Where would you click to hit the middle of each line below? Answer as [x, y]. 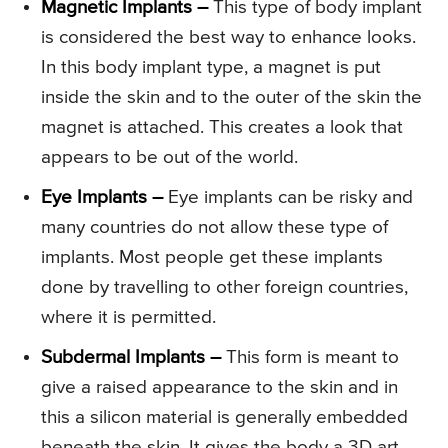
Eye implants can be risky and [288, 198]
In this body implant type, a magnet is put [211, 68]
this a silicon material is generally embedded [224, 418]
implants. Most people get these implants [212, 258]
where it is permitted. [128, 318]
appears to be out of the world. [169, 158]
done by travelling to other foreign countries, [224, 288]
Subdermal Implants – [131, 358]
